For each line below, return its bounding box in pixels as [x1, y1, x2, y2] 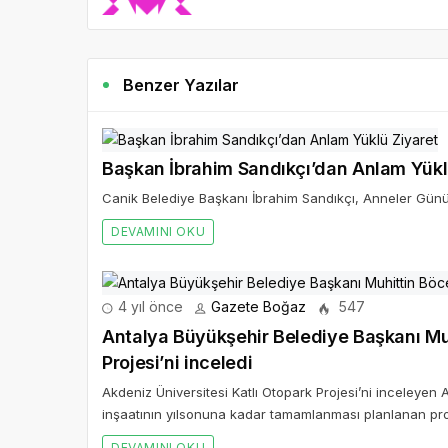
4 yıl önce [114, 298, 183, 316]
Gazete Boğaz [211, 298, 306, 316]
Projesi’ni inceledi [102, 352, 253, 374]
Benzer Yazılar [123, 75, 240, 96]
